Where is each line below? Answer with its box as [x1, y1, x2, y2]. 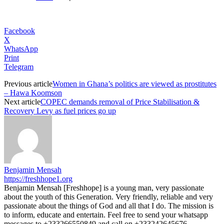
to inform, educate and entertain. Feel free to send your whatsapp [4, 210, 208, 219]
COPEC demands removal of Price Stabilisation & [40, 97, 199, 106]
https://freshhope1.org [4, 174, 72, 183]
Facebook [4, 26, 35, 35]
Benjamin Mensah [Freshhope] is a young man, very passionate [4, 183, 204, 192]
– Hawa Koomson [4, 88, 62, 97]
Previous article [4, 79, 52, 88]
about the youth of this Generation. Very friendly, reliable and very [4, 192, 213, 201]
